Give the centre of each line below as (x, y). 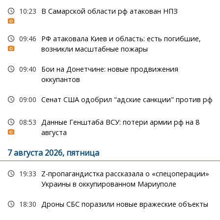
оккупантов (60, 80)
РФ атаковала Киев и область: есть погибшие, (121, 39)
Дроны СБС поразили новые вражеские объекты (124, 204)
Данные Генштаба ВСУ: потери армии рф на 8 (120, 122)
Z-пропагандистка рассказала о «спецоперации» (125, 174)
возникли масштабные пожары (94, 49)
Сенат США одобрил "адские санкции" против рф (127, 100)
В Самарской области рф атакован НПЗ (109, 11)
